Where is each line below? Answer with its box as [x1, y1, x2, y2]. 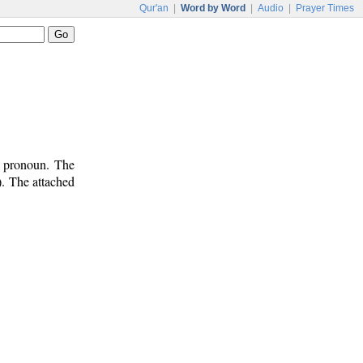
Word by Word [181, 2, 246, 14]
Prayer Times [296, 2, 354, 14]
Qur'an [139, 2, 169, 14]
